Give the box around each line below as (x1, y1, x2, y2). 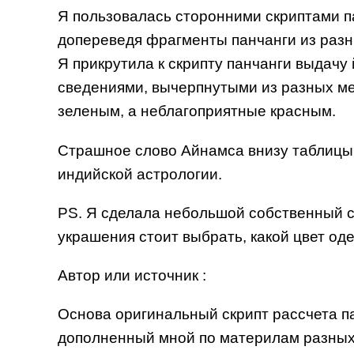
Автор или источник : (57, 266, 210, 284)
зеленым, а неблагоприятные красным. (57, 103, 336, 120)
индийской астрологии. (57, 165, 222, 183)
